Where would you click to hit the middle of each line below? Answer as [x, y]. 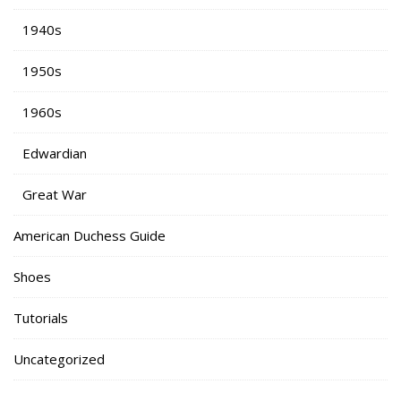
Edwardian [55, 153]
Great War [55, 194]
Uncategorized [59, 358]
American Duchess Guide [90, 235]
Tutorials [41, 317]
